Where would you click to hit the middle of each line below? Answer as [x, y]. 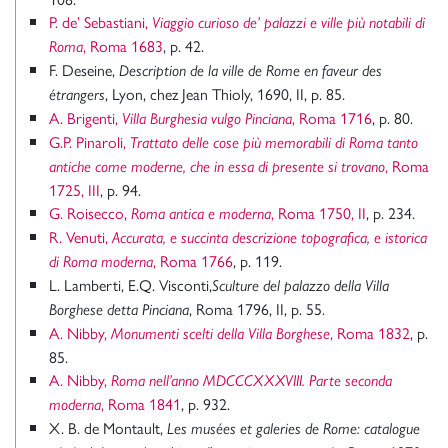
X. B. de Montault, [108, 428]
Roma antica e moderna [201, 214]
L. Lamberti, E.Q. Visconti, [130, 285]
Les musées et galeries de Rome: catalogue [293, 429]
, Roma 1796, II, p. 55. [257, 309]
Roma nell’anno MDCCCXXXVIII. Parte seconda [251, 381]
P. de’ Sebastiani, [100, 22]
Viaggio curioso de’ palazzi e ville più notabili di [288, 23]
